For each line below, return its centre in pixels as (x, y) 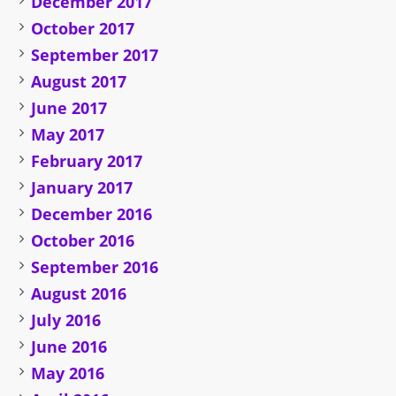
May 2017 (68, 135)
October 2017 (83, 29)
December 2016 (92, 214)
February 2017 (87, 161)
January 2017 (82, 188)
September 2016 (95, 267)
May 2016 (68, 373)
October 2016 (83, 241)
